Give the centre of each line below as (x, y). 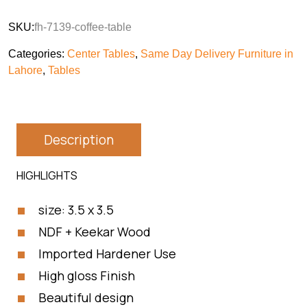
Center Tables (101, 53)
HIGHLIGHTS (47, 175)
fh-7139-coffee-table (83, 27)
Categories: (38, 53)
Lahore (25, 70)
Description (79, 139)
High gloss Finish (87, 275)
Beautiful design (86, 297)
